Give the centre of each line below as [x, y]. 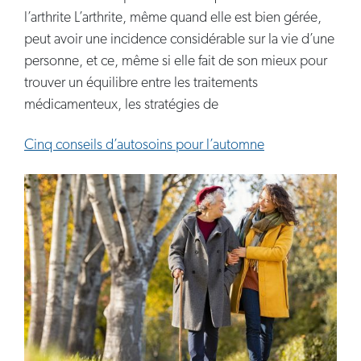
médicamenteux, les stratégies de [121, 106]
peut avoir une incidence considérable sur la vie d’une [179, 40]
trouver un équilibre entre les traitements [141, 84]
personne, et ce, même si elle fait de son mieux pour [176, 62]
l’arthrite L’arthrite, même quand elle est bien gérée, [173, 19]
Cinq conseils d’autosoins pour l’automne [144, 146]
